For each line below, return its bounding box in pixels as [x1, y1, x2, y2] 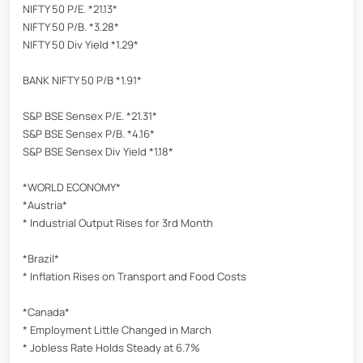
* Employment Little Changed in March [23, 322, 211, 338]
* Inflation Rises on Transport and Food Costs [23, 269, 246, 284]
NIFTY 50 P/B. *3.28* [23, 19, 119, 35]
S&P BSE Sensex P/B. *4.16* [23, 126, 155, 142]
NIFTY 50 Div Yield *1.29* [23, 37, 141, 53]
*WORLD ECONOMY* [23, 180, 121, 195]
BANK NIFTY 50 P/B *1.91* [23, 73, 319, 88]
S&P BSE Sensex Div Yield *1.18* [23, 144, 173, 160]
